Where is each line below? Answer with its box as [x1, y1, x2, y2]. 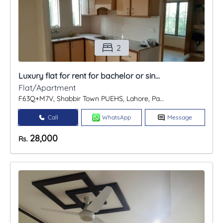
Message [167, 113, 193, 121]
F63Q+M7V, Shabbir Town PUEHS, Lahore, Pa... [18, 94, 164, 104]
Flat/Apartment [18, 83, 76, 93]
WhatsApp [102, 113, 131, 121]
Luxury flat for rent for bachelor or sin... [18, 71, 160, 81]
